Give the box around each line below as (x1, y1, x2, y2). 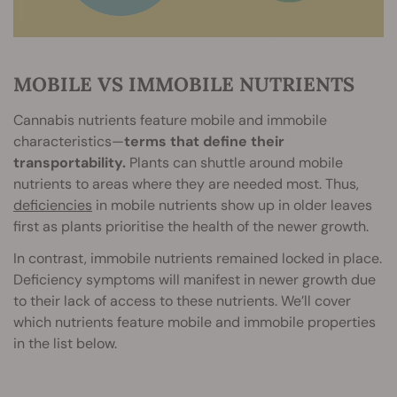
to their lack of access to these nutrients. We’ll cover (13, 292, 351, 311)
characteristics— (13, 132, 124, 152)
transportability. (13, 153, 126, 173)
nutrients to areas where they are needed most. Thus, (13, 175, 359, 194)
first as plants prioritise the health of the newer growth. (13, 217, 369, 237)
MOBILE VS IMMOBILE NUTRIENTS (13, 72, 354, 97)
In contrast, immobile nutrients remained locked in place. (13, 249, 382, 269)
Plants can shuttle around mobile (126, 153, 343, 173)
